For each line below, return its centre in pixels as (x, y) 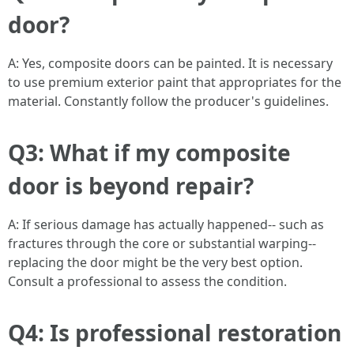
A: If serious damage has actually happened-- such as (166, 224)
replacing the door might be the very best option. (155, 262)
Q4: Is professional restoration (175, 333)
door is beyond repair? (131, 186)
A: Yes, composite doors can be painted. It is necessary (170, 63)
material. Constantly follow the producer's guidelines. (168, 101)
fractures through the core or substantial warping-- (162, 243)
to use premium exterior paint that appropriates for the (175, 82)
